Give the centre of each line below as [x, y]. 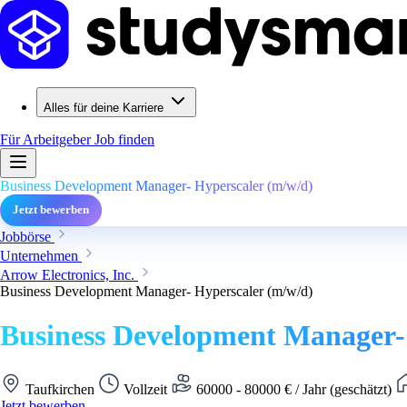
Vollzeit [145, 389]
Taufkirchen [60, 389]
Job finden [124, 139]
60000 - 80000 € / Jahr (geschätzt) [294, 389]
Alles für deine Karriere [104, 108]
